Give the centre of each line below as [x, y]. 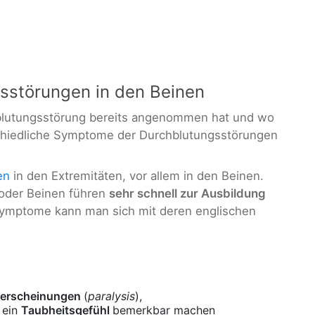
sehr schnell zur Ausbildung [187, 193]
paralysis [111, 296]
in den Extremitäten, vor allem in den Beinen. [137, 175]
